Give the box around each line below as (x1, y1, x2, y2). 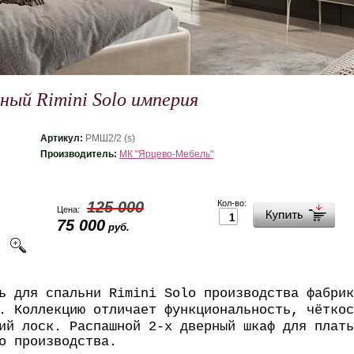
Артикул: (40, 133, 85, 144)
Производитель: (40, 149, 119, 160)
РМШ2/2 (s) (85, 133, 135, 144)
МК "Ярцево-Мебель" (119, 149, 213, 160)
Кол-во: (217, 198, 247, 208)
